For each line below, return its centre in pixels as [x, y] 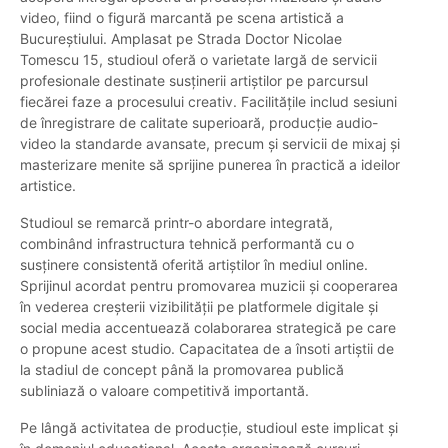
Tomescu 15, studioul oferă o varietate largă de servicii [198, 60]
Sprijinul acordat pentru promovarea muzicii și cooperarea [209, 286]
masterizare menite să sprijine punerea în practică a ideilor [210, 165]
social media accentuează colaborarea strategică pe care [208, 328]
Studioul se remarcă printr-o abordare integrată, [176, 223]
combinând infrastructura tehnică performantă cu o [187, 244]
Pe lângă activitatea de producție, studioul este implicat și [209, 428]
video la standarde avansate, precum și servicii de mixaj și [210, 144]
